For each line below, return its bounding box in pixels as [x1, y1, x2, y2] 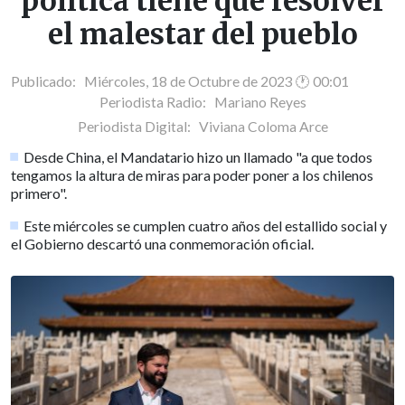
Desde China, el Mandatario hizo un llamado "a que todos [24, 148, 373, 166]
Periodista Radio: [99, 93, 214, 110]
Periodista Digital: [77, 118, 196, 135]
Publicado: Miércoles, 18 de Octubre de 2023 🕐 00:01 [11, 72, 349, 89]
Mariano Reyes [213, 93, 306, 110]
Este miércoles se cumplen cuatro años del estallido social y [24, 217, 388, 235]
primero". [11, 184, 67, 202]
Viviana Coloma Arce [195, 118, 328, 135]
